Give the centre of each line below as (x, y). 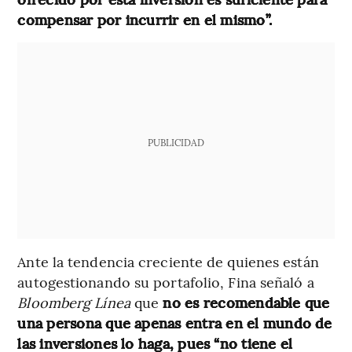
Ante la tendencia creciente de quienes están (168, 261)
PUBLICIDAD (176, 142)
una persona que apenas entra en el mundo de (175, 322)
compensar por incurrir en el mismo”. (145, 19)
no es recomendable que (246, 302)
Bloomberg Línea (76, 302)
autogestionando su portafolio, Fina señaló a (166, 281)
